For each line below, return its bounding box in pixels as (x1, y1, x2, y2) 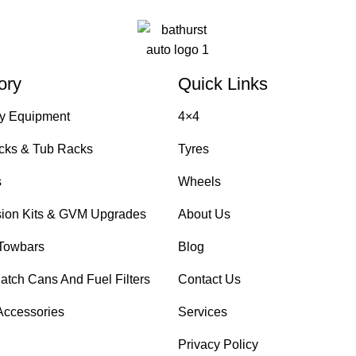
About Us (177, 207, 230, 222)
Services (177, 305, 227, 319)
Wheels (177, 175, 221, 189)
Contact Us (177, 273, 241, 287)
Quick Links (177, 74, 268, 95)
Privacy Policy (177, 338, 258, 352)
